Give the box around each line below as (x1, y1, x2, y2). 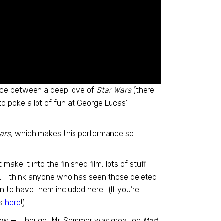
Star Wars (96, 85, 131, 95)
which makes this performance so (12, 129, 134, 138)
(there (131, 85, 154, 95)
